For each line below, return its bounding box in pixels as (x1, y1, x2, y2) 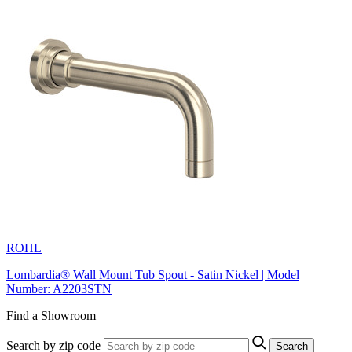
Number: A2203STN (6, 281, 112, 295)
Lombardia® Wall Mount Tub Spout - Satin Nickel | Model (6, 267, 299, 281)
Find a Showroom (6, 308, 96, 322)
